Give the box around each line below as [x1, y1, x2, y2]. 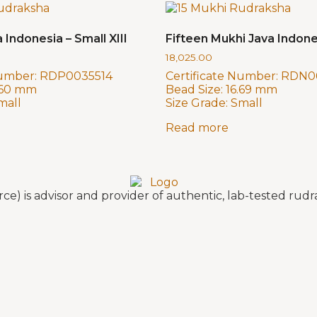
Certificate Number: [166, 69, 278, 83]
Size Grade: [166, 96, 228, 110]
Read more [166, 121, 229, 135]
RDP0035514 [40, 69, 113, 83]
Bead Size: [166, 83, 223, 97]
